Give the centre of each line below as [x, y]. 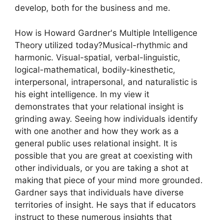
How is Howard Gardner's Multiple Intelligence [106, 33]
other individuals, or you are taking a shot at [102, 168]
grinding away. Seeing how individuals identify [106, 119]
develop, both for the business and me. [93, 8]
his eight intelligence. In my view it [82, 94]
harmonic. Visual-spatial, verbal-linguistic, [97, 57]
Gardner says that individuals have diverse [99, 192]
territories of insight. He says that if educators [105, 205]
